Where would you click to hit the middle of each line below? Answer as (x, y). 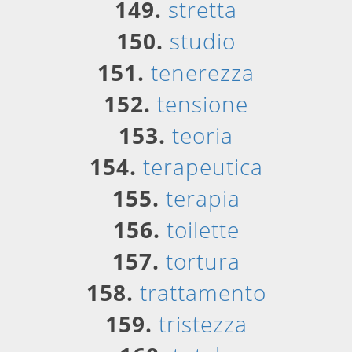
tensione (203, 104)
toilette (203, 229)
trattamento (203, 292)
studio (203, 41)
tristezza (203, 324)
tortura (203, 261)
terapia (203, 198)
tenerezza (203, 72)
